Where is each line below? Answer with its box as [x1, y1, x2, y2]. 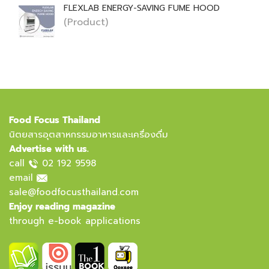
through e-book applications [9, 214, 141, 228]
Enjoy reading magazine [9, 200, 115, 213]
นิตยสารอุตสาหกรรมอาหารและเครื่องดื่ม [9, 128, 168, 141]
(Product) [64, 15, 108, 29]
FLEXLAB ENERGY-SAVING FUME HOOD [64, 2, 220, 14]
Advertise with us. [9, 142, 89, 156]
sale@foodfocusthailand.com [9, 186, 139, 199]
